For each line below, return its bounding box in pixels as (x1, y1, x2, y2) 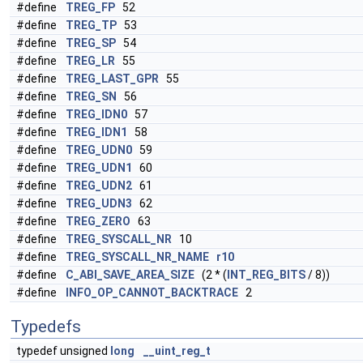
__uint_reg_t (143, 344, 211, 357)
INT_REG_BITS (227, 268, 305, 281)
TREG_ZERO (66, 215, 130, 228)
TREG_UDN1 (66, 161, 132, 174)
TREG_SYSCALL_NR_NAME (66, 250, 209, 263)
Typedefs (11, 317, 81, 336)
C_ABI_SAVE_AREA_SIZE (66, 268, 194, 281)
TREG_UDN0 (66, 143, 132, 156)
